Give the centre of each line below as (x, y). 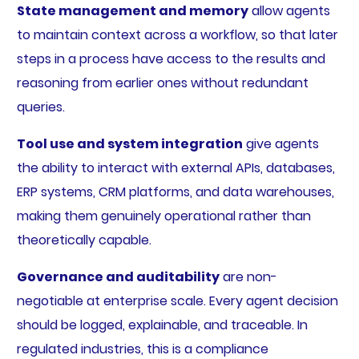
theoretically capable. (84, 240)
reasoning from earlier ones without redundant (162, 83)
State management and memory (132, 11)
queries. (40, 107)
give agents (280, 144)
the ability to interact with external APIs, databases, (175, 168)
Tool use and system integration (129, 144)
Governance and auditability (118, 277)
